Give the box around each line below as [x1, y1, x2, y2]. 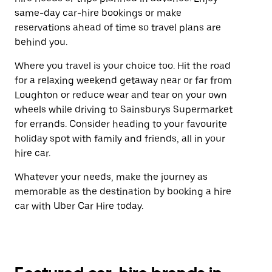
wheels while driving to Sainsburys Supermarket [15, 104, 233, 115]
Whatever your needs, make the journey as [15, 171, 208, 183]
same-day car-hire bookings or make [15, 7, 182, 19]
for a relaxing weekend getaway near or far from [15, 75, 232, 86]
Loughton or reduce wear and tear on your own [15, 89, 227, 101]
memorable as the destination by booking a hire [15, 186, 231, 197]
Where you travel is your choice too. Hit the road [15, 60, 231, 72]
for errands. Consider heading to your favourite [15, 118, 227, 130]
